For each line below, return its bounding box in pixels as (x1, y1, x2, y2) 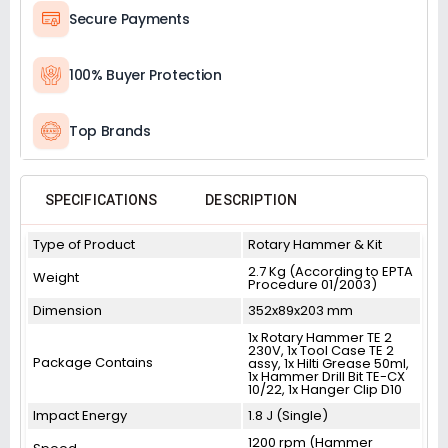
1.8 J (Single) (248, 406, 328, 425)
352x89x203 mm (248, 301, 353, 320)
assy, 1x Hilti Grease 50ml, (248, 354, 409, 373)
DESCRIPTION (205, 192, 298, 208)
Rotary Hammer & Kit (248, 235, 382, 254)
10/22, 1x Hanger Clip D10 (248, 380, 402, 399)
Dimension (33, 301, 102, 320)
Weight (33, 268, 79, 287)
